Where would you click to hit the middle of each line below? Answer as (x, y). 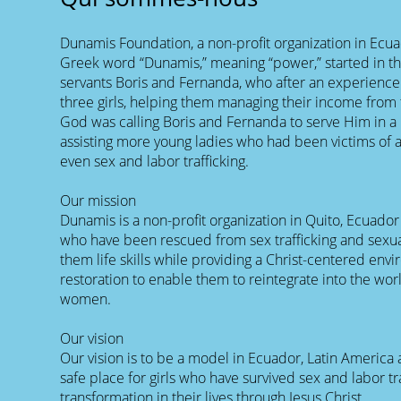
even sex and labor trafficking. (155, 161)
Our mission (98, 200)
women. (86, 299)
